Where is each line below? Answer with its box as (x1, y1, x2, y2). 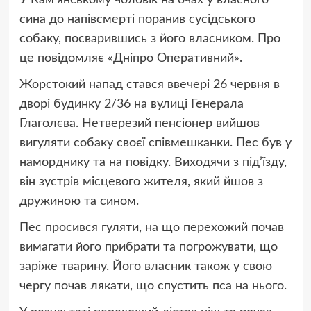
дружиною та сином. (19, 195, 142, 208)
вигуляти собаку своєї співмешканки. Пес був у (19, 137, 292, 150)
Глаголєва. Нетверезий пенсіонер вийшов (19, 117, 260, 131)
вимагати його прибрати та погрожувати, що (19, 241, 278, 254)
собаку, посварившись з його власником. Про (19, 33, 280, 46)
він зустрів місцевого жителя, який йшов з (19, 176, 263, 189)
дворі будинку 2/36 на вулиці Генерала (19, 98, 244, 111)
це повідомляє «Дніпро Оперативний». (19, 52, 246, 65)
